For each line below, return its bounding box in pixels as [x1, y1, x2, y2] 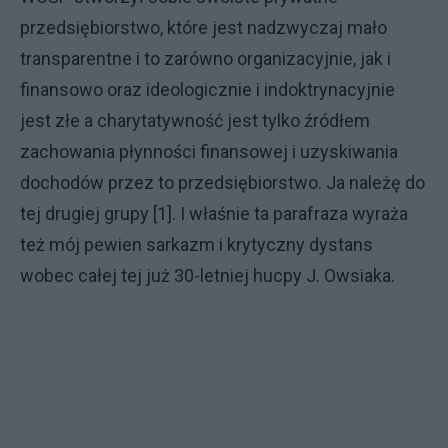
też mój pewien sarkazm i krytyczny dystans [20, 234, 373, 255]
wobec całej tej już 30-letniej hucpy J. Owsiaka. [20, 265, 395, 286]
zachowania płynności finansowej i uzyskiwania [20, 141, 398, 162]
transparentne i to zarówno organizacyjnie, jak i [20, 48, 391, 69]
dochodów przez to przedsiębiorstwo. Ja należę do [20, 172, 425, 193]
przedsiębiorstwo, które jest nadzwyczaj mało [20, 17, 387, 38]
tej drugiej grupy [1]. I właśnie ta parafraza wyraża [20, 203, 408, 224]
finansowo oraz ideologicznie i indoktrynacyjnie [20, 79, 395, 100]
